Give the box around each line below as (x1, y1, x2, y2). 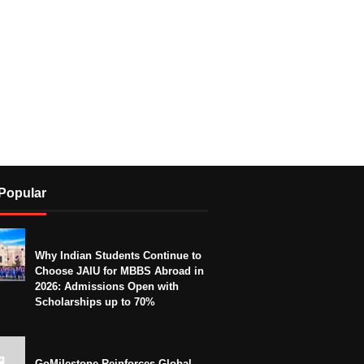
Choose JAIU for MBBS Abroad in (35, 264, 204, 277)
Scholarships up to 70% (35, 295, 155, 308)
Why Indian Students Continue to (35, 249, 201, 262)
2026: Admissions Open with (35, 279, 179, 292)
